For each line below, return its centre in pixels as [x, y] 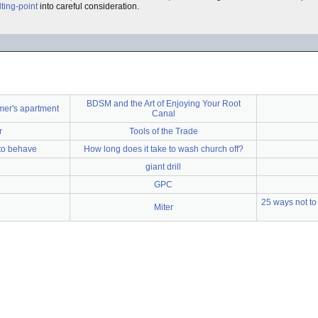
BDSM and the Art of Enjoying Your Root [163, 104]
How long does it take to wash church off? [163, 149]
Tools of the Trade [163, 131]
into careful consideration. [88, 6]
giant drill [163, 167]
